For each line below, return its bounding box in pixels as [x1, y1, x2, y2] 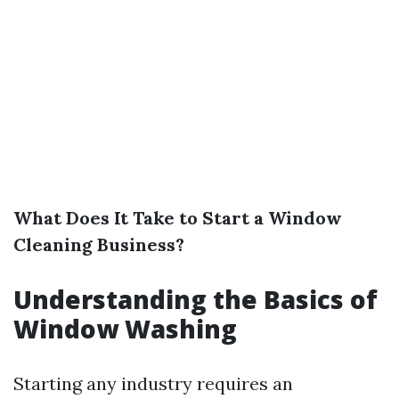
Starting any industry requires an [13, 372, 293, 395]
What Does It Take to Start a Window [13, 207, 342, 229]
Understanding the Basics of [13, 282, 378, 316]
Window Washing [13, 312, 237, 346]
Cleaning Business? [13, 233, 184, 256]
